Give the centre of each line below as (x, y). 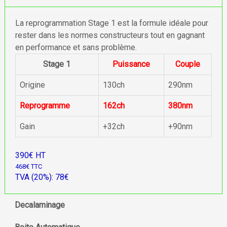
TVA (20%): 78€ (42, 177)
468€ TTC (28, 166)
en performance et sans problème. (76, 47)
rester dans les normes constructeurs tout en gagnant (110, 35)
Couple (187, 64)
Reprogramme (45, 106)
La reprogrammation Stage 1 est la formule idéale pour (111, 23)
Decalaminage (40, 205)
